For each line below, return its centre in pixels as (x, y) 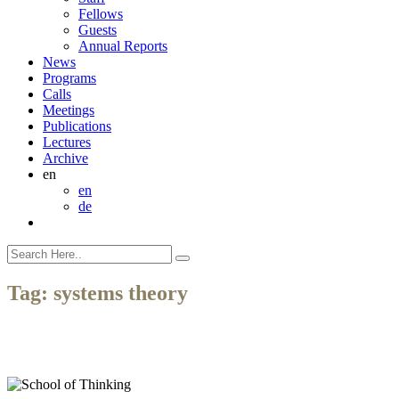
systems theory (121, 293)
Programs (69, 78)
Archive (65, 158)
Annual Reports (123, 46)
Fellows (101, 14)
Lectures (67, 142)
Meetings (69, 110)
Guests (98, 30)
